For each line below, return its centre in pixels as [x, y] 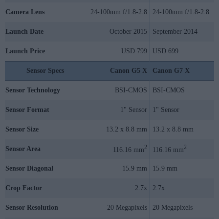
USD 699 [165, 51]
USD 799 [134, 51]
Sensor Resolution [32, 207]
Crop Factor [24, 188]
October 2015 [128, 31]
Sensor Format [27, 109]
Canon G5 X [129, 70]
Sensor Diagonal [29, 168]
